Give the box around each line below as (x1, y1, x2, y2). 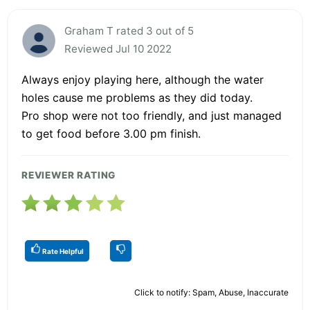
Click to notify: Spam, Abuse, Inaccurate (134, 286, 289, 298)
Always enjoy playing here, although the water (21, 72, 264, 86)
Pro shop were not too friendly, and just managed (21, 108, 282, 122)
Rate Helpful (41, 246, 84, 255)
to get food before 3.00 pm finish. (21, 126, 201, 140)
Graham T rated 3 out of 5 (64, 24, 194, 37)
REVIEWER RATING (21, 169, 116, 181)
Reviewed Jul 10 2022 (64, 42, 172, 55)
